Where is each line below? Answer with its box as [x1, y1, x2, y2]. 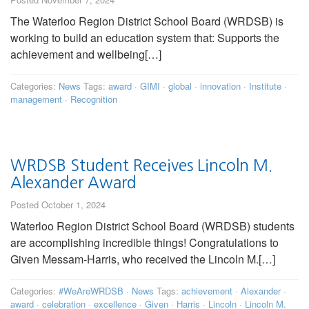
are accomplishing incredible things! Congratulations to [10, 235, 279, 251]
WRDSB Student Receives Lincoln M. [10, 157, 272, 174]
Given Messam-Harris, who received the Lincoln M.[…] [10, 251, 275, 268]
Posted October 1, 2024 [10, 198, 106, 212]
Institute [249, 79, 281, 93]
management [10, 92, 62, 106]
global [168, 79, 192, 93]
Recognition [70, 92, 117, 106]
